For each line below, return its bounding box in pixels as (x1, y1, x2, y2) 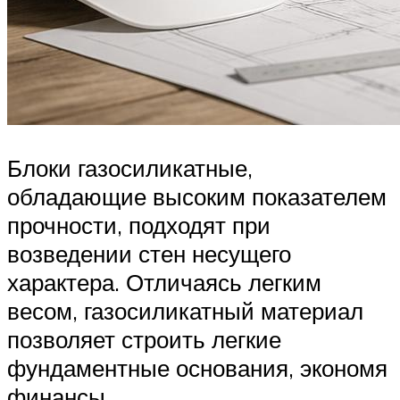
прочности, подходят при (7, 210, 271, 239)
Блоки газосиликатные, (7, 153, 253, 182)
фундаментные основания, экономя (7, 353, 387, 382)
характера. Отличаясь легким (7, 267, 321, 296)
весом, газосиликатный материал (7, 296, 363, 325)
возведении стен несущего (7, 238, 291, 268)
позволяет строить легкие (7, 324, 281, 354)
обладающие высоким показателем (7, 181, 387, 211)
